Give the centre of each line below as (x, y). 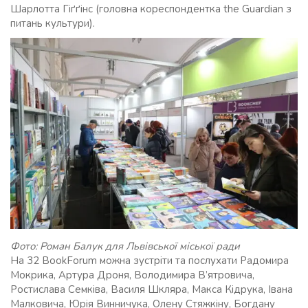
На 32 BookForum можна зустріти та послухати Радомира (150, 261)
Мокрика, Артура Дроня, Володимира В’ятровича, (132, 275)
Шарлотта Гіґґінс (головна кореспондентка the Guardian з (151, 9)
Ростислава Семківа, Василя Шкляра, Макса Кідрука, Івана (152, 290)
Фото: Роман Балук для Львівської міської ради (125, 246)
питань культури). (53, 23)
